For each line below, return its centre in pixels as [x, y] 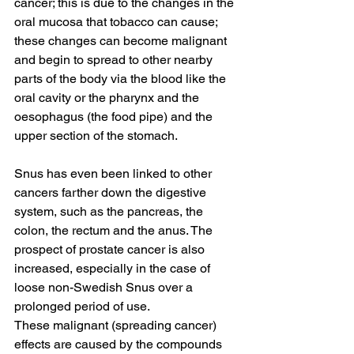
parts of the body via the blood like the [122, 78]
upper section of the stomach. [97, 135]
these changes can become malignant [122, 40]
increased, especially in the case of [114, 268]
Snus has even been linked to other [115, 173]
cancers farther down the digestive [112, 192]
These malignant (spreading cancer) [117, 325]
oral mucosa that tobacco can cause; [117, 21]
